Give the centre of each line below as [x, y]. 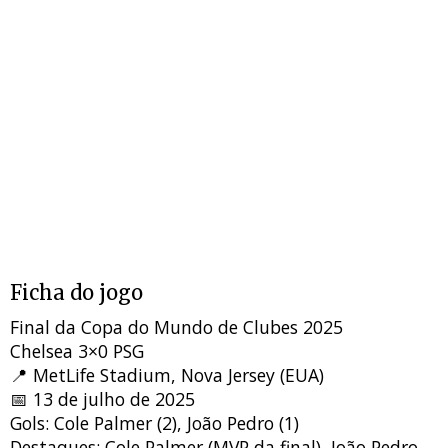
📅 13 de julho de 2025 [102, 399]
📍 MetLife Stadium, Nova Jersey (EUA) [167, 375]
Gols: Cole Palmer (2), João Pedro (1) [154, 423]
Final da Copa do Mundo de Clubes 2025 [176, 327]
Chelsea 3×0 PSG [77, 351]
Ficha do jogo [76, 293]
